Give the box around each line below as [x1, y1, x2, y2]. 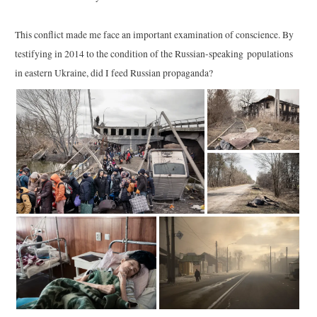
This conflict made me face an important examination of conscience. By [15, 28, 294, 41]
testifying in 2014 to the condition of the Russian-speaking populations [15, 47, 294, 60]
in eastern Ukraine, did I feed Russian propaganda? [15, 66, 214, 79]
